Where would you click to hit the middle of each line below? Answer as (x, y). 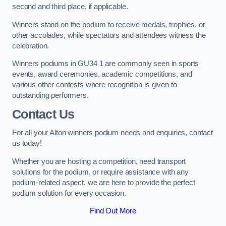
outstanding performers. (50, 96)
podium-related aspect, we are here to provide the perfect (104, 182)
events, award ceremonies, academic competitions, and (102, 74)
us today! (27, 144)
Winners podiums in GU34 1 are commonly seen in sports (106, 64)
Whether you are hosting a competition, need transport (99, 161)
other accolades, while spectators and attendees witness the (109, 35)
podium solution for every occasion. (69, 193)
